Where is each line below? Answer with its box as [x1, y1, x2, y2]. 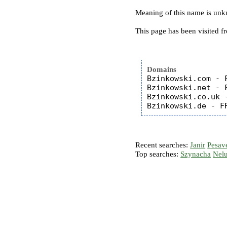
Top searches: [135, 150, 181, 158]
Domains [147, 65, 177, 73]
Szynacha [180, 150, 211, 158]
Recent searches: [135, 141, 191, 149]
